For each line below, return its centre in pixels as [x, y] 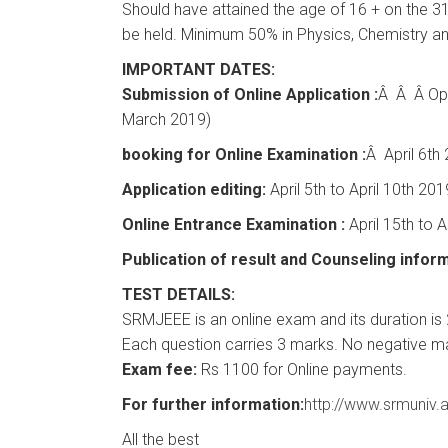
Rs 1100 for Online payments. [302, 369]
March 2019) [166, 119]
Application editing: [194, 189]
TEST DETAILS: [178, 294]
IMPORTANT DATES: [198, 69]
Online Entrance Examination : [233, 224]
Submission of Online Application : [250, 94]
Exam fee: [159, 369]
